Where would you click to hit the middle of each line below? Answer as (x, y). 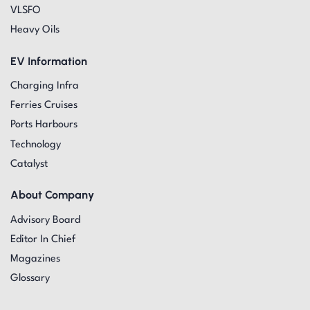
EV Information (48, 61)
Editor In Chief (43, 239)
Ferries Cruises (44, 106)
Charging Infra (44, 86)
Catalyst (29, 164)
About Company (52, 195)
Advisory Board (45, 220)
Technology (35, 145)
